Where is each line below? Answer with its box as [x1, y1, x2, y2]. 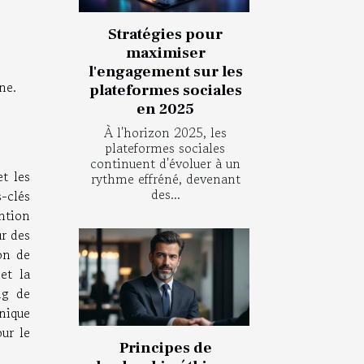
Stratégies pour [108, 24, 223, 44]
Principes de [119, 338, 212, 358]
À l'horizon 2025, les [104, 122, 227, 142]
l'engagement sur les [88, 61, 243, 81]
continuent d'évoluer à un [90, 153, 240, 173]
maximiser [125, 42, 206, 63]
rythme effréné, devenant [90, 168, 240, 188]
